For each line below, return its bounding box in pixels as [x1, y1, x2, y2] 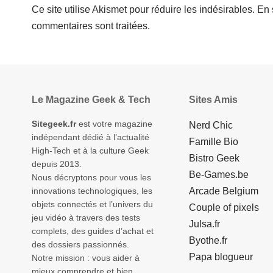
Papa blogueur [189, 252, 253, 263]
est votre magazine [76, 119, 152, 129]
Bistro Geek [189, 153, 239, 164]
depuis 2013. [32, 159, 82, 169]
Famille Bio [189, 136, 238, 147]
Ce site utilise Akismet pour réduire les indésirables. [32, 4, 257, 15]
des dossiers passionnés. [32, 239, 129, 250]
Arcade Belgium [189, 186, 258, 197]
